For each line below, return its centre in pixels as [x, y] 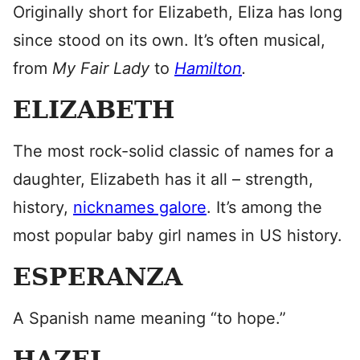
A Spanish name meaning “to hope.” [149, 318]
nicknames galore [140, 207]
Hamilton [208, 68]
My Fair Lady [103, 68]
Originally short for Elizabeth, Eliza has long [178, 12]
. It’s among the [264, 207]
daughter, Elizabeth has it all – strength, [163, 179]
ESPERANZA [98, 277]
